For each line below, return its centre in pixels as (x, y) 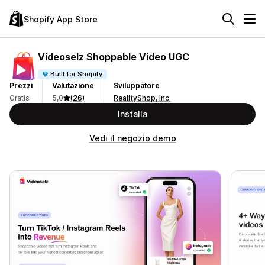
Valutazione (73, 85)
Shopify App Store (61, 19)
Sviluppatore (137, 85)
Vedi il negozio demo (132, 138)
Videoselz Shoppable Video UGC (114, 56)
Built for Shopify (77, 74)
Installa (132, 114)
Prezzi (21, 85)
